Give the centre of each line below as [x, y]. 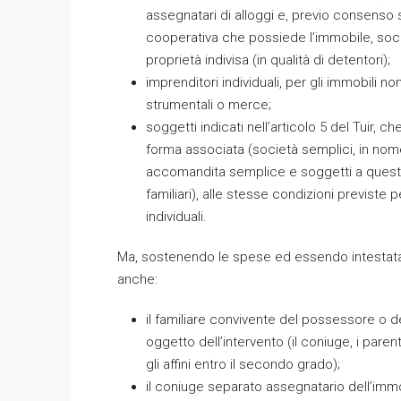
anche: [137, 279]
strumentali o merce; [209, 105]
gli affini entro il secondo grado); [243, 364]
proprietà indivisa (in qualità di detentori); [268, 60]
